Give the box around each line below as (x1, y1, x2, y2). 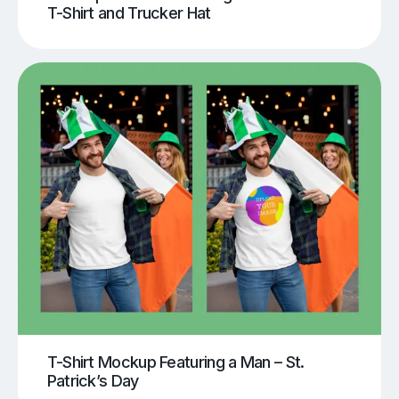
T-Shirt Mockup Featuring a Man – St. (46, 352, 305, 371)
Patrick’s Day (46, 370, 139, 390)
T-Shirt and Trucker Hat (46, 3, 211, 22)
